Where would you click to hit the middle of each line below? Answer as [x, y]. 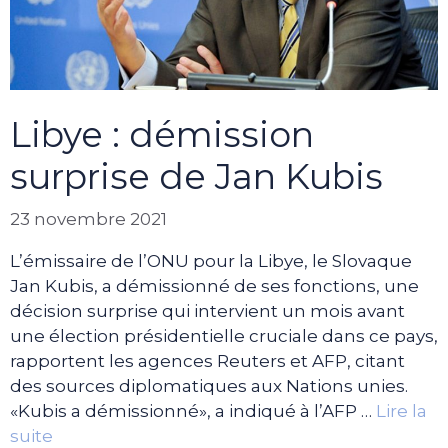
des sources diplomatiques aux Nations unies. [209, 385]
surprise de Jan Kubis [196, 177]
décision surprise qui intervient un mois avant [207, 310]
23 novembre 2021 [88, 218]
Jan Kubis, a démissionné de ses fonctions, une [214, 285]
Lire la [401, 410]
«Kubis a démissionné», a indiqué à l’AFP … [193, 410]
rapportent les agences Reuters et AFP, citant [207, 360]
